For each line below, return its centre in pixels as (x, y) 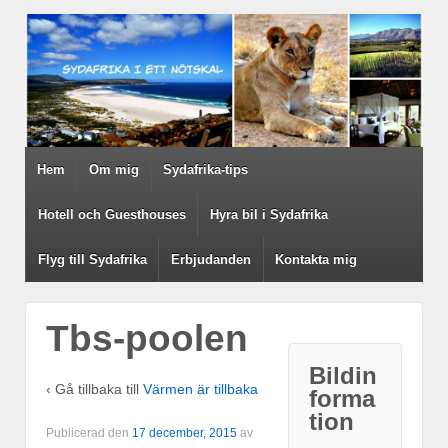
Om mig (114, 169)
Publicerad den (89, 432)
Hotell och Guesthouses (111, 214)
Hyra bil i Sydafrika (269, 214)
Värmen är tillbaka (200, 389)
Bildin (343, 375)
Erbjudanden (211, 259)
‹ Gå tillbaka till (94, 389)
